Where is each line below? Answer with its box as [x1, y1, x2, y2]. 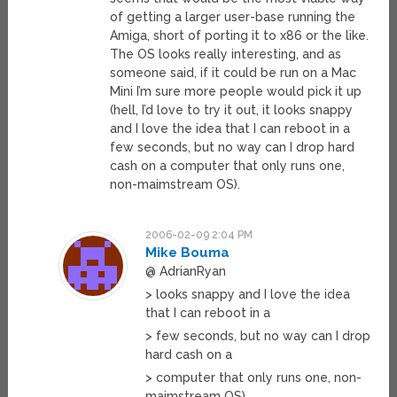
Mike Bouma [144, 245, 230, 261]
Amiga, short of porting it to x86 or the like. [110, 28, 370, 43]
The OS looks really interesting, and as [110, 47, 342, 62]
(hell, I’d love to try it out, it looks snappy [110, 103, 354, 118]
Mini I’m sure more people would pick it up [110, 84, 362, 99]
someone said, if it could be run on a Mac [110, 66, 357, 81]
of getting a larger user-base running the [110, 10, 356, 25]
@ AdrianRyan [144, 264, 226, 279]
